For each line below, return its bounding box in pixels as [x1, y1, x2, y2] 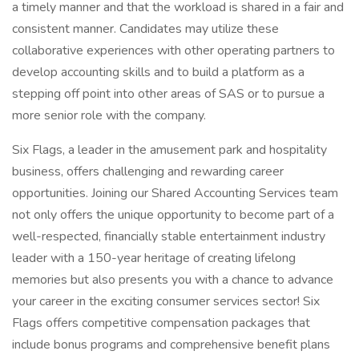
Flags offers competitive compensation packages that [12, 314, 310, 332]
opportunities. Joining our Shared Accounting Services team [12, 184, 338, 202]
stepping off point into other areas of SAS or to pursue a [12, 85, 325, 103]
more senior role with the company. [12, 107, 206, 124]
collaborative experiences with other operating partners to [12, 42, 335, 59]
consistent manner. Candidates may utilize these [12, 20, 279, 38]
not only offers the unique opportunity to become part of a [12, 206, 334, 224]
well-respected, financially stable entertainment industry [12, 228, 325, 245]
